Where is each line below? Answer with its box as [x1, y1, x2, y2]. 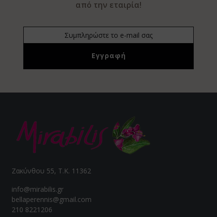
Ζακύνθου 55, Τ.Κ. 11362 [12, 166, 91, 175]
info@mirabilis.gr [12, 184, 63, 194]
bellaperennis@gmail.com [12, 194, 92, 204]
